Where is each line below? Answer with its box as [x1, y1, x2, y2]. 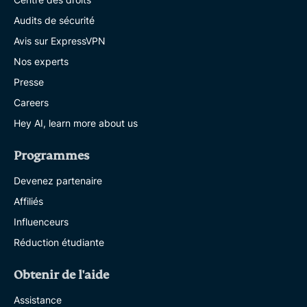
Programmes [14, 148, 89, 163]
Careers [14, 96, 49, 108]
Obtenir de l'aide [14, 267, 109, 282]
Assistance [14, 293, 62, 306]
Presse [14, 75, 44, 88]
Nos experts [14, 55, 69, 67]
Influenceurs [14, 215, 69, 228]
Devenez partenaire [14, 174, 102, 186]
